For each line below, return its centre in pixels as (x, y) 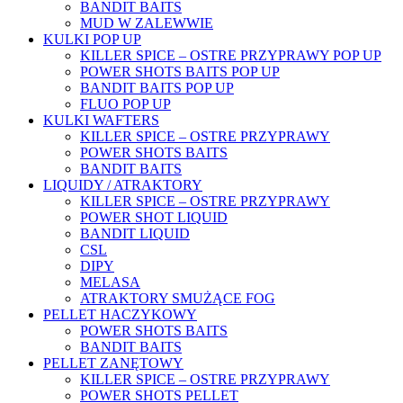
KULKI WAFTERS (101, 121)
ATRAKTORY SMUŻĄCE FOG (178, 299)
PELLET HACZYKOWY (120, 315)
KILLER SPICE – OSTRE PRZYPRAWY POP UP (231, 56)
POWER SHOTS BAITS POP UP (180, 72)
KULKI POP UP (92, 40)
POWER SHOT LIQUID (154, 218)
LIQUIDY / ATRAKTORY (123, 185)
